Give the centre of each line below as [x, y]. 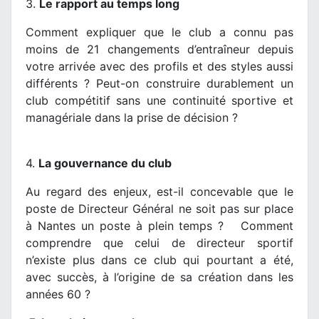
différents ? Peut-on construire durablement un [159, 83]
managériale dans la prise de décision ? [132, 117]
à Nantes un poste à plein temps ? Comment [159, 225]
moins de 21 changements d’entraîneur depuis [159, 49]
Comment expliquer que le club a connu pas [159, 32]
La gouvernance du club [105, 163]
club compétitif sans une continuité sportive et [159, 100]
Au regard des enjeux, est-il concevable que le [159, 191]
